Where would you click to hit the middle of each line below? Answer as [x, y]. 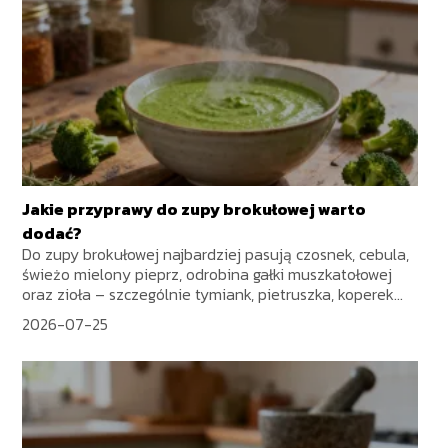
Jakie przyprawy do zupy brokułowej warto [194, 209]
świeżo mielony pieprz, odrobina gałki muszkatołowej [207, 274]
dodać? [52, 233]
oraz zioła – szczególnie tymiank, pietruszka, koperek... [213, 294]
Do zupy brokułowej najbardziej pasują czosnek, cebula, [216, 254]
